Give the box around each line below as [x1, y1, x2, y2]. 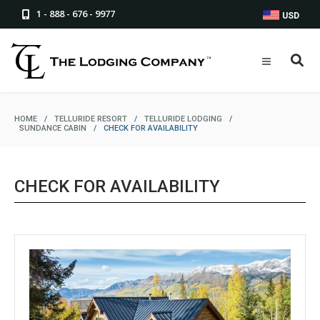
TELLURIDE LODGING [144, 114, 222, 124]
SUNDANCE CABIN [19, 124, 86, 133]
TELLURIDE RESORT [54, 114, 127, 124]
